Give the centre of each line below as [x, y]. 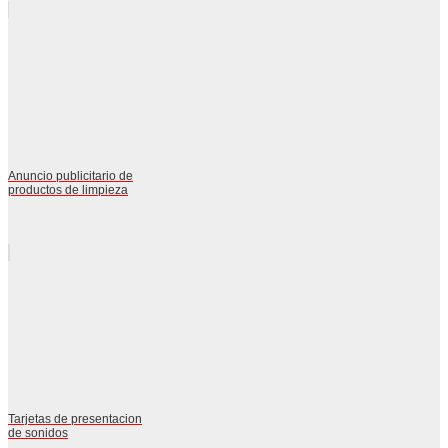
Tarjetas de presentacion [75, 418]
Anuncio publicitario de [70, 175]
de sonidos [38, 432]
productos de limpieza [68, 189]
